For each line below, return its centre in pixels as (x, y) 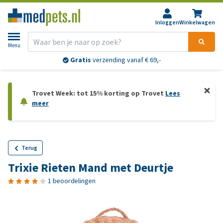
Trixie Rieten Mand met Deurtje (91, 168)
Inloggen (167, 22)
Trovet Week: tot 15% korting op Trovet (99, 93)
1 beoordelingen (72, 181)
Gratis (80, 60)
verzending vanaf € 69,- (126, 60)
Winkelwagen (197, 22)
